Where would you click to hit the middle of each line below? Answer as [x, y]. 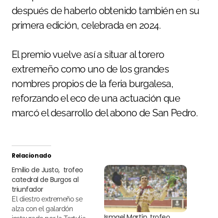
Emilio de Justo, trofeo [47, 170]
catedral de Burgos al [45, 179]
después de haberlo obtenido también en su [106, 10]
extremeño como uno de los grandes [91, 69]
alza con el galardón [42, 209]
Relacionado [32, 155]
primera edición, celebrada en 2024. [86, 25]
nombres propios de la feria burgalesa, [93, 83]
